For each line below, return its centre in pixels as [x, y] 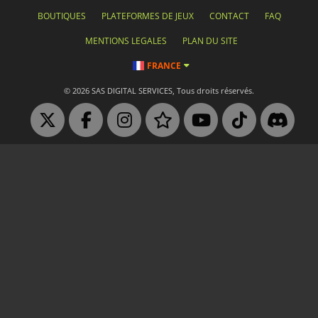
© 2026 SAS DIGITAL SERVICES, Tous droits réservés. [159, 91]
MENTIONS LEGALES [126, 40]
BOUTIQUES [61, 16]
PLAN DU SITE [210, 40]
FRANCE [164, 65]
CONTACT [229, 16]
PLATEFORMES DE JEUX [147, 16]
